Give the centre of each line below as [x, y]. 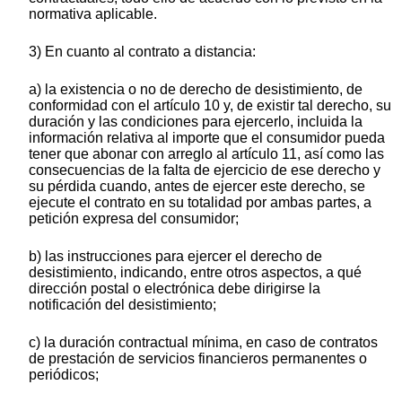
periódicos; [64, 375]
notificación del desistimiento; [122, 305]
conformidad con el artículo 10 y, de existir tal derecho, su [210, 106]
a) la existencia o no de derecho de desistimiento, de [196, 90]
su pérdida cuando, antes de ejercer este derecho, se [197, 187]
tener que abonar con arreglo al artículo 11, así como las [206, 154]
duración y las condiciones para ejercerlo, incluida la [196, 122]
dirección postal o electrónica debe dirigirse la [175, 289]
